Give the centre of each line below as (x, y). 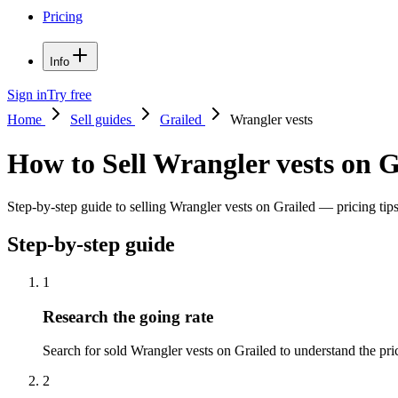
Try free (69, 95)
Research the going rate (128, 316)
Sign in (27, 95)
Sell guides (103, 120)
